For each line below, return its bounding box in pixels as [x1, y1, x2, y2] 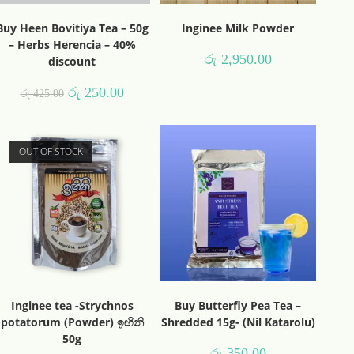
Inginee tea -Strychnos [10, 297, 134, 313]
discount [48, 53, 96, 69]
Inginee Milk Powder [182, 20, 294, 36]
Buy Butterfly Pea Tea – [175, 297, 301, 313]
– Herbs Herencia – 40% [8, 36, 136, 52]
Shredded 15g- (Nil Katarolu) [160, 314, 315, 330]
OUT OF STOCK [19, 145, 84, 158]
